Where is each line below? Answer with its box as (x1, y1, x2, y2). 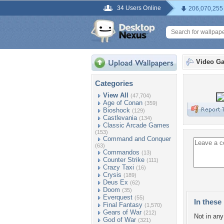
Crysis (103, 171, 121, 178)
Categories (95, 79, 133, 87)
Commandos (103, 148, 139, 156)
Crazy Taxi (103, 163, 134, 171)
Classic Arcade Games (103, 121, 169, 129)
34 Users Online (117, 4, 161, 11)
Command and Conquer (103, 135, 171, 142)
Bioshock (103, 106, 130, 114)
